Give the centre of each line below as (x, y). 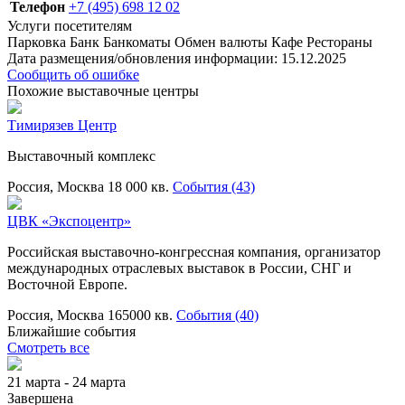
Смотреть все (48, 347)
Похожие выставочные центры (103, 90)
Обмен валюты (221, 42)
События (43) (214, 186)
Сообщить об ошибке (73, 74)
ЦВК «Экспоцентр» (69, 221)
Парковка (37, 42)
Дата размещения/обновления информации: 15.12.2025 (177, 58)
